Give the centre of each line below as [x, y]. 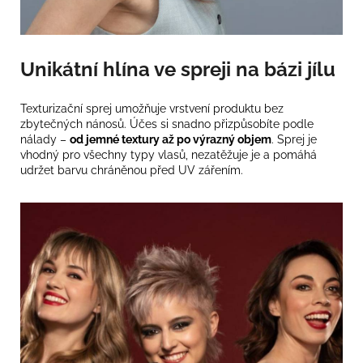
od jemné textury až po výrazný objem [171, 139]
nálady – [45, 139]
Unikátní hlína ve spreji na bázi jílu [180, 69]
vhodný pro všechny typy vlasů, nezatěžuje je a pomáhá [169, 154]
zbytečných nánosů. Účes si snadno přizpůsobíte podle [167, 124]
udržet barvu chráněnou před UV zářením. [133, 170]
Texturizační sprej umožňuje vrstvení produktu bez [152, 108]
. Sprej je [294, 139]
